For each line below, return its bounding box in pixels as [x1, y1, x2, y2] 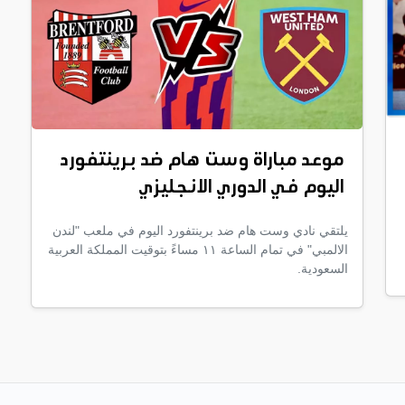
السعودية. [297, 261, 348, 277]
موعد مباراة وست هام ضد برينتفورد [60, 146, 344, 177]
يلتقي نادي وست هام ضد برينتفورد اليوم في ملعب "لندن [52, 223, 348, 239]
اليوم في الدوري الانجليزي [138, 174, 344, 204]
